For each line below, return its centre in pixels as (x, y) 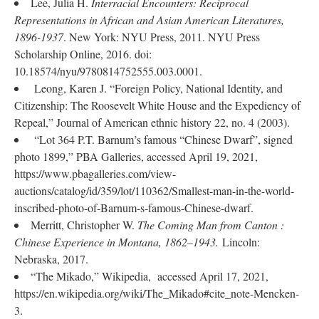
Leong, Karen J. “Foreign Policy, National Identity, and (157, 88)
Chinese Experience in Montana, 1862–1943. (118, 242)
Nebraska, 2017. (51, 259)
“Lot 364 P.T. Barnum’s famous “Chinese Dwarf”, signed (162, 139)
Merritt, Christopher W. (84, 225)
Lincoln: (241, 242)
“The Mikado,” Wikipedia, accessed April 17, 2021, (150, 276)
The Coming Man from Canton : (211, 225)
